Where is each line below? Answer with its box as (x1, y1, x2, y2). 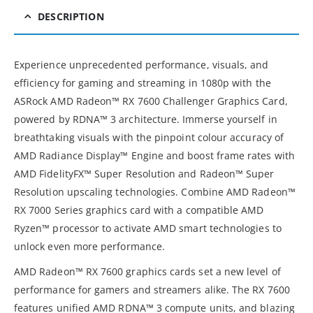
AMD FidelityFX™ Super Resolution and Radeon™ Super (14, 166, 275, 180)
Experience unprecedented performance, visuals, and (14, 57, 269, 71)
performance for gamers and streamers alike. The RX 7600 (14, 282, 290, 296)
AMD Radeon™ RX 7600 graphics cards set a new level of (14, 264, 281, 278)
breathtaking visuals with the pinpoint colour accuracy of (14, 130, 284, 144)
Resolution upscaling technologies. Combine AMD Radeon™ (14, 184, 296, 198)
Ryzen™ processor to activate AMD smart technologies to (14, 221, 282, 235)
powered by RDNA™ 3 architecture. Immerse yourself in (14, 112, 277, 126)
